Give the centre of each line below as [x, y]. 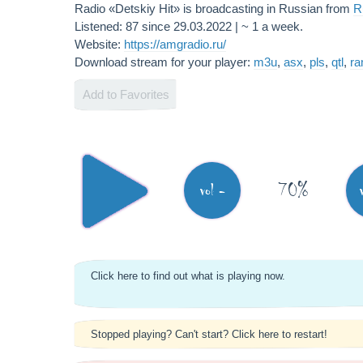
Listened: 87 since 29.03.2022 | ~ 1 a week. [189, 26]
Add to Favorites [126, 94]
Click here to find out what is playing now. [188, 276]
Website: [99, 44]
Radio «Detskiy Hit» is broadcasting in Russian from [214, 9]
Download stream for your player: [164, 62]
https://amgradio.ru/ [175, 44]
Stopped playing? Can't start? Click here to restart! [209, 334]
